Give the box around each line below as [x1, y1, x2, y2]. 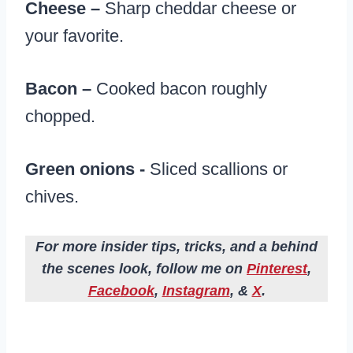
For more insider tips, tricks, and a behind [35, 239, 318, 255]
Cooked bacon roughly [96, 79, 267, 99]
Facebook [87, 283, 154, 299]
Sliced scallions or [145, 159, 288, 180]
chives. [25, 187, 79, 207]
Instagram [162, 283, 230, 299]
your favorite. [25, 26, 124, 46]
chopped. [25, 106, 95, 127]
